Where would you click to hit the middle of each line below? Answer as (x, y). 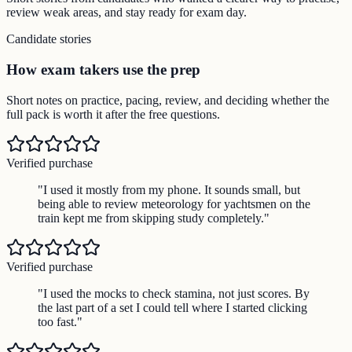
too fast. (57, 321)
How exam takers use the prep (103, 69)
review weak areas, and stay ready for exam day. (126, 13)
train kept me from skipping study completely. (151, 218)
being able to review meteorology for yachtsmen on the (174, 203)
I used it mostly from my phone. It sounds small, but (172, 189)
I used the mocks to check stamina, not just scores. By (176, 293)
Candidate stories (49, 39)
